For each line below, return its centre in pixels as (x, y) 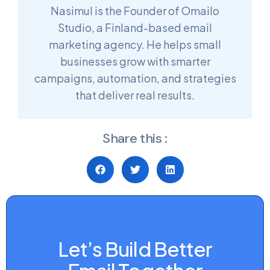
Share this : (135, 139)
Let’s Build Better (135, 248)
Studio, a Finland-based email (135, 28)
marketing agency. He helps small (135, 45)
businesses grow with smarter (135, 61)
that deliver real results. (135, 95)
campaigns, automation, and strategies (135, 78)
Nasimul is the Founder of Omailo (135, 11)
